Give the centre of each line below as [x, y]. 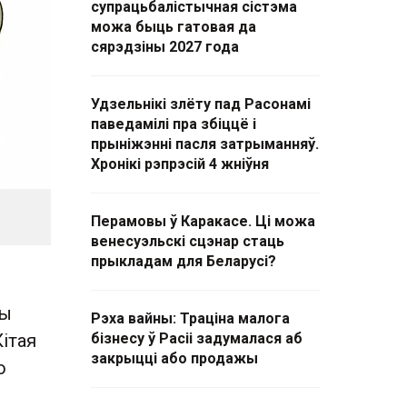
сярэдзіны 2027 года [165, 47]
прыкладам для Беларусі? [184, 261]
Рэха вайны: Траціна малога [190, 318]
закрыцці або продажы [174, 358]
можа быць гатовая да [174, 27]
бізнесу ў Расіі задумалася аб [197, 338]
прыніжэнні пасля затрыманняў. [205, 144]
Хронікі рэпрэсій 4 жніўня [180, 164]
